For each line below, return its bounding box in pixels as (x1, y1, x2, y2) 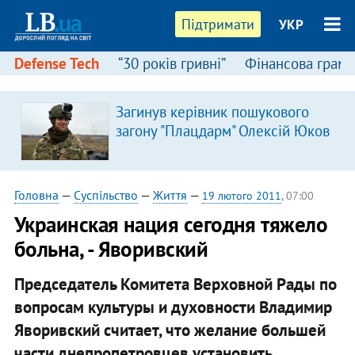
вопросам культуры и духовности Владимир (13, 296, 332, 318)
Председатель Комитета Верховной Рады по (13, 273, 337, 295)
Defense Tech (13, 54, 99, 73)
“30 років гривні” (117, 54, 226, 73)
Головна (13, 187, 59, 203)
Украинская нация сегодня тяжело (13, 211, 328, 238)
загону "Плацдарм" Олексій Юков (115, 121, 330, 140)
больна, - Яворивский (13, 235, 208, 262)
